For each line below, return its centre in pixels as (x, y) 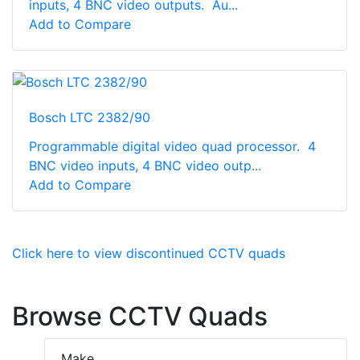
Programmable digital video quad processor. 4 (172, 146)
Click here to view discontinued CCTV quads (149, 253)
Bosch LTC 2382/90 (90, 117)
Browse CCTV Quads (140, 316)
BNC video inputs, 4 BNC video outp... (145, 165)
